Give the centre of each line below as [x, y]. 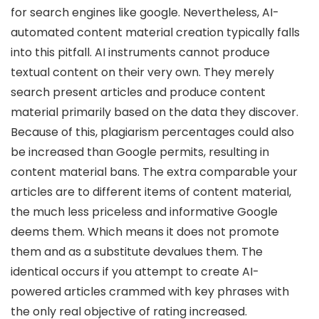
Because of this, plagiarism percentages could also [152, 132]
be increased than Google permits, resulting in [140, 152]
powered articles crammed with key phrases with [150, 292]
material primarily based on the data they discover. [155, 112]
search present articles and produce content [138, 92]
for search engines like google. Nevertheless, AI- [145, 12]
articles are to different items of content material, [151, 192]
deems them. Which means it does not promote [145, 232]
